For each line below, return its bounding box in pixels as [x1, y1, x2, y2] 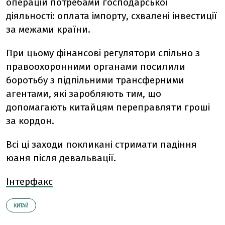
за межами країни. [6, 24, 90, 35]
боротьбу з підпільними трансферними [6, 74, 184, 86]
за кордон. [6, 115, 54, 127]
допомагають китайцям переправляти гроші [6, 101, 210, 113]
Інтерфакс [6, 176, 53, 187]
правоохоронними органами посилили [6, 61, 185, 72]
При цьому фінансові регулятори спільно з [6, 47, 200, 59]
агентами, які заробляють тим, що [6, 88, 161, 99]
